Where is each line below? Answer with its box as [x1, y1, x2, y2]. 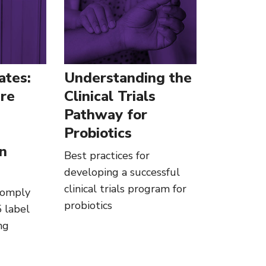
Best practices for [64, 148, 150, 163]
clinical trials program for [64, 182, 186, 197]
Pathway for [64, 105, 147, 125]
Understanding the [64, 68, 192, 88]
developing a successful [64, 165, 180, 180]
